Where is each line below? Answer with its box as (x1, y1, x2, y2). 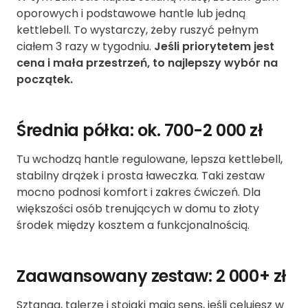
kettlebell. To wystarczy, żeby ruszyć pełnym (16, 22, 258, 38)
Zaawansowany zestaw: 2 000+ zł (16, 265, 287, 288)
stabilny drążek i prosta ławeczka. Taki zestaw (16, 168, 265, 184)
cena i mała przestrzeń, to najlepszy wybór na (16, 55, 278, 71)
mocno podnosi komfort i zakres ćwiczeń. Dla (16, 184, 261, 201)
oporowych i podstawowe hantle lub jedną (16, 5, 245, 22)
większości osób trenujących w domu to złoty (16, 201, 259, 217)
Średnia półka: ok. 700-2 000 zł (16, 119, 263, 142)
